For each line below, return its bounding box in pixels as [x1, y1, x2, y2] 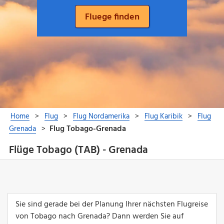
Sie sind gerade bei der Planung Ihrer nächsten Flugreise [15, 197, 208, 211]
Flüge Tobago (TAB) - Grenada [8, 142, 148, 159]
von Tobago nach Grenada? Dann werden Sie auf [15, 209, 183, 223]
